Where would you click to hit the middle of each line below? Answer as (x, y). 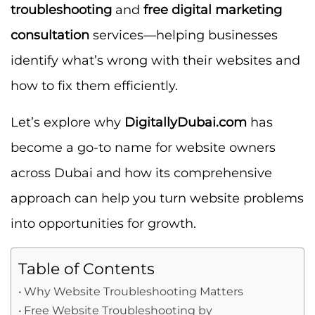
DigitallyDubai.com (186, 122)
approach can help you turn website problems (157, 198)
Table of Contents (86, 268)
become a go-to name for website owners (143, 147)
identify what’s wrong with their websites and (155, 60)
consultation (50, 35)
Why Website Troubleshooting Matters (134, 291)
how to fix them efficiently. (94, 85)
